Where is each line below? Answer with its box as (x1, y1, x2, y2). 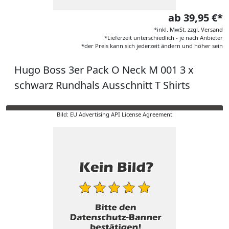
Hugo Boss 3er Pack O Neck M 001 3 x (14, 63, 194, 77)
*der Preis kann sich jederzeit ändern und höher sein (81, 42, 223, 50)
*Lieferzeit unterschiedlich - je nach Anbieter (104, 34, 223, 41)
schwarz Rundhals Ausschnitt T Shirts (14, 78, 190, 92)
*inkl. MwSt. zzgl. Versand (154, 26, 223, 33)
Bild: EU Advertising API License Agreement (57, 110, 172, 118)
